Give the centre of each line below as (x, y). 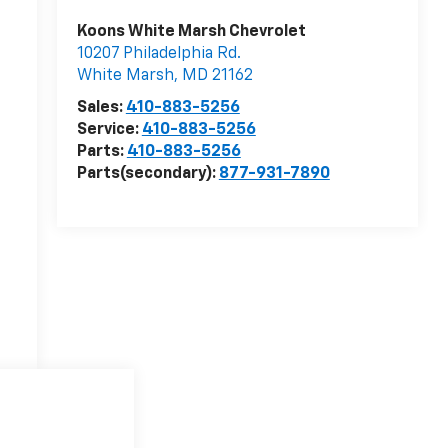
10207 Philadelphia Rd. (158, 54)
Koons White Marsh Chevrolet (191, 32)
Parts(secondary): (147, 174)
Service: (109, 130)
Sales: (101, 108)
